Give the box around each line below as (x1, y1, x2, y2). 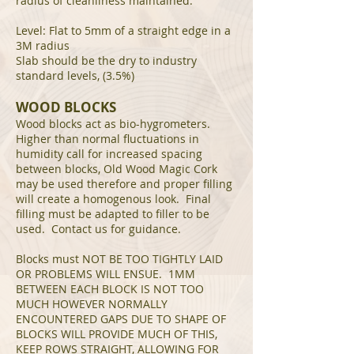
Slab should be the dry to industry (16, 53, 197, 68)
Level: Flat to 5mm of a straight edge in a (16, 23, 231, 38)
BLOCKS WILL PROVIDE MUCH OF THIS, (16, 326, 217, 341)
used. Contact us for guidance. (16, 221, 181, 236)
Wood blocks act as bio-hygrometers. (16, 116, 210, 131)
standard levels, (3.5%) (16, 68, 134, 83)
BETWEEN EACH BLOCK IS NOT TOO (16, 281, 204, 296)
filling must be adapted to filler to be (16, 206, 209, 221)
